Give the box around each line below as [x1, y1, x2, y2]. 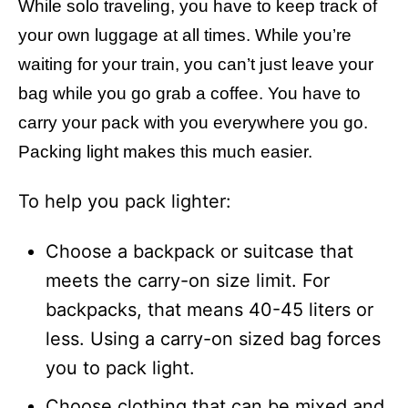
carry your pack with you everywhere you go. [18, 113, 368, 132]
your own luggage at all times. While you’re [18, 25, 352, 45]
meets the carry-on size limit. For [46, 270, 330, 291]
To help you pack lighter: [18, 190, 231, 212]
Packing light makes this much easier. [18, 142, 312, 161]
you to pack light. [46, 357, 195, 379]
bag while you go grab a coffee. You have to [18, 84, 361, 103]
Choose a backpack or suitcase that [46, 240, 353, 262]
